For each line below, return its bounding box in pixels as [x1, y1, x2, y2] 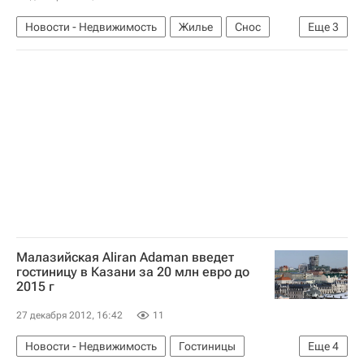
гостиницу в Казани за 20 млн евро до [16, 263, 249, 279]
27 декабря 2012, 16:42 [16, 309, 123, 321]
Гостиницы [179, 339, 236, 353]
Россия [128, 45, 166, 58]
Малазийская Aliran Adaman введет [16, 249, 234, 265]
